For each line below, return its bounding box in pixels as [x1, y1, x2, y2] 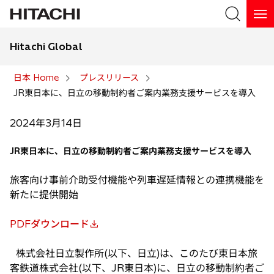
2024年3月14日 [10, 117, 82, 129]
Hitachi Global [10, 40, 83, 53]
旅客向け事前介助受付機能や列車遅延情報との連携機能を [10, 174, 264, 186]
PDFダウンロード [10, 218, 89, 230]
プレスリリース [80, 72, 139, 83]
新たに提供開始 [10, 188, 78, 201]
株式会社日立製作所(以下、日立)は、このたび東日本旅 [10, 247, 257, 259]
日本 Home [13, 72, 59, 83]
